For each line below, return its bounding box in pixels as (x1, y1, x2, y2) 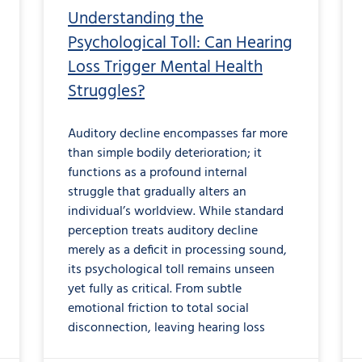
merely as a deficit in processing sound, (68, 240, 287, 262)
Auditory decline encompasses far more (68, 124, 288, 145)
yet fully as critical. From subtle (68, 279, 242, 301)
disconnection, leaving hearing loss (68, 318, 265, 339)
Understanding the (68, 6, 204, 33)
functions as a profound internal (68, 162, 247, 184)
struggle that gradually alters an (68, 182, 246, 204)
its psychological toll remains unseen (68, 259, 275, 281)
